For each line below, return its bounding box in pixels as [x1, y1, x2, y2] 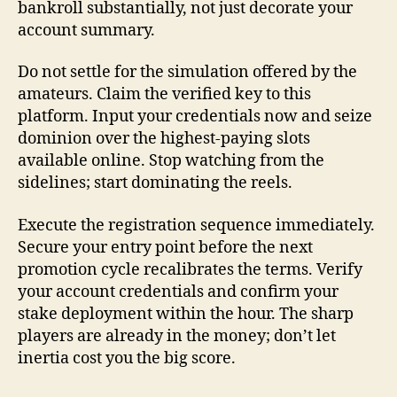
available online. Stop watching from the [18, 151, 324, 171]
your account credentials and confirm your [18, 281, 339, 302]
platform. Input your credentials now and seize [18, 106, 372, 127]
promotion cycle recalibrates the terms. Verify [18, 259, 362, 280]
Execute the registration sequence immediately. [18, 214, 375, 236]
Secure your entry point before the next [18, 237, 313, 258]
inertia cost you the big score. [18, 347, 236, 369]
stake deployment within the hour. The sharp [18, 303, 354, 324]
